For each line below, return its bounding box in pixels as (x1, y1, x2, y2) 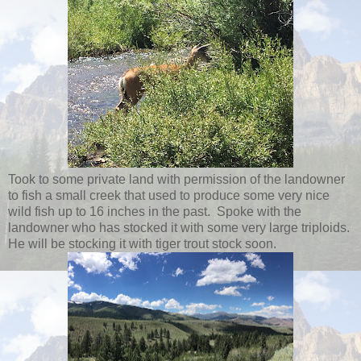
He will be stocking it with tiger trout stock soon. (8, 236, 280, 251)
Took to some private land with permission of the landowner (8, 172, 345, 186)
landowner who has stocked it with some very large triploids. (8, 220, 353, 234)
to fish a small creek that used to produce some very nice (8, 188, 330, 202)
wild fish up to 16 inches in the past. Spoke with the (8, 204, 301, 218)
